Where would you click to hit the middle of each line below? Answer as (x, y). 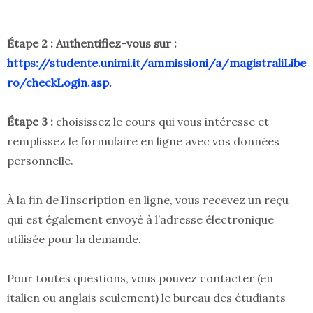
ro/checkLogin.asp (58, 83)
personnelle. (40, 161)
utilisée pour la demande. (74, 239)
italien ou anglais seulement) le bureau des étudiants (146, 298)
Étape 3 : (31, 122)
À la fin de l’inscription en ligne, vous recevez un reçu (148, 200)
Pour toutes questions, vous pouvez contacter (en (140, 278)
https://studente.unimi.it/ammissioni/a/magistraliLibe (156, 63)
